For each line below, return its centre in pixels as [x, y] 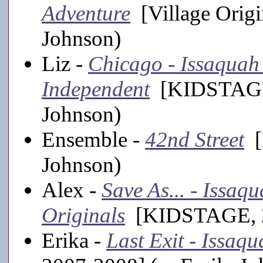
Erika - [74, 240]
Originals [83, 215]
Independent [96, 89]
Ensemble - [93, 139]
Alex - [72, 190]
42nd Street [195, 139]
